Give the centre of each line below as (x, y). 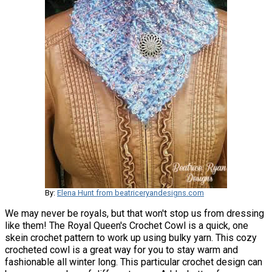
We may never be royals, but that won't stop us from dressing (134, 214)
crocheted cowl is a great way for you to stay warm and (121, 250)
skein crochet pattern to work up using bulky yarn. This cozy (131, 238)
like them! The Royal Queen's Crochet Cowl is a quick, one (127, 226)
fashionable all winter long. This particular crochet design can (134, 262)
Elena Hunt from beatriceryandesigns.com (131, 193)
